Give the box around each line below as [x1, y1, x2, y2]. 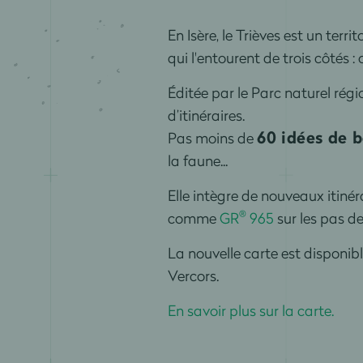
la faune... [167, 151, 228, 171]
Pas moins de [167, 128, 257, 148]
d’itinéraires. [167, 105, 245, 126]
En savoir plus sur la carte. [167, 301, 334, 321]
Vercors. [167, 266, 219, 286]
